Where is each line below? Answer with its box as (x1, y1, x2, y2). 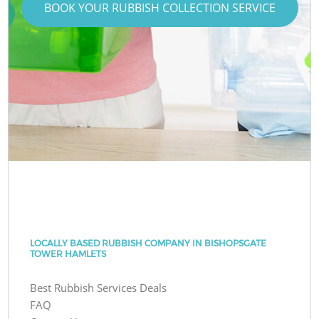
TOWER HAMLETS (30, 248, 107, 259)
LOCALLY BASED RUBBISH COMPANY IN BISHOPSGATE (30, 237, 267, 249)
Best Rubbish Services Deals (30, 280, 167, 295)
